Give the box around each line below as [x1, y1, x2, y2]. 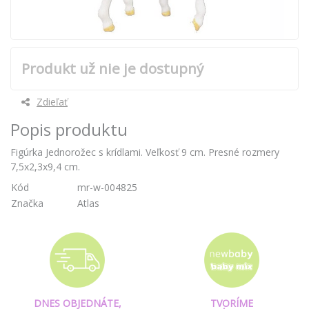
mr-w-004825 [77, 181, 137, 195]
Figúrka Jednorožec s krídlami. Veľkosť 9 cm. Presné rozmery [10, 146, 279, 159]
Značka [11, 197, 43, 210]
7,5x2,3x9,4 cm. [10, 160, 80, 174]
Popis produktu [10, 118, 128, 141]
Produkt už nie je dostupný [21, 59, 203, 78]
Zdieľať [37, 95, 68, 109]
